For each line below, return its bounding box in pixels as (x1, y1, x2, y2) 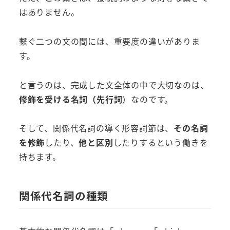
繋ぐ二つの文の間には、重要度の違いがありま (18, 34, 200, 47)
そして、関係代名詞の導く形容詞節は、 (18, 122, 174, 135)
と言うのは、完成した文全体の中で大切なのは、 (18, 78, 209, 91)
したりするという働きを (113, 136, 208, 149)
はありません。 (18, 6, 80, 18)
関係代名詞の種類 (18, 187, 109, 203)
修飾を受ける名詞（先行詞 (18, 92, 123, 105)
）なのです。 (122, 92, 174, 105)
